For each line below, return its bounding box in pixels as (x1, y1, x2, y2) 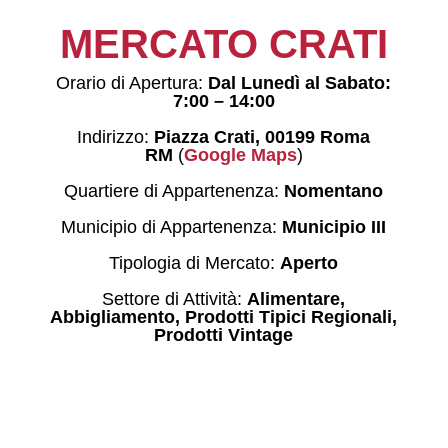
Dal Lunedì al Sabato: (208, 73, 392, 94)
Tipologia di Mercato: (109, 253, 281, 274)
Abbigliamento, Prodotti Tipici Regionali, (50, 307, 398, 328)
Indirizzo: (77, 127, 155, 148)
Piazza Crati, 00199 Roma (154, 127, 371, 148)
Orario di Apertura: (56, 73, 209, 94)
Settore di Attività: (102, 289, 248, 310)
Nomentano (284, 181, 384, 202)
